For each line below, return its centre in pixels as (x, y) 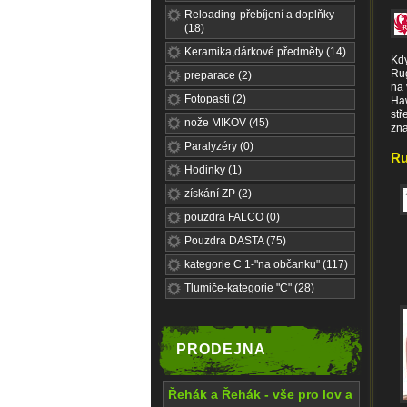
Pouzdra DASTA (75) (235, 241)
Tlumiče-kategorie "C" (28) (249, 288)
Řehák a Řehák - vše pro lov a (260, 394)
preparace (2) (218, 75)
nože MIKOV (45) (227, 123)
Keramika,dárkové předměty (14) (265, 52)
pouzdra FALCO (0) (232, 217)
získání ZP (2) (218, 194)
